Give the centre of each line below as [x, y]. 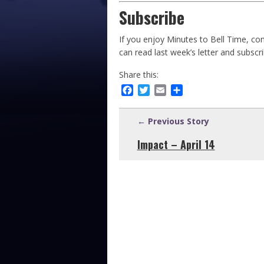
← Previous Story [173, 121]
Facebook [156, 90]
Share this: [139, 75]
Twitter [168, 90]
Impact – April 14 [176, 145]
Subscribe [152, 17]
